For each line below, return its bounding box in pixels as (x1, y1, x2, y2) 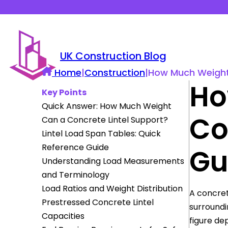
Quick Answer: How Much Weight (42, 100, 172, 112)
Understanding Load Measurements (42, 155, 184, 167)
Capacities (42, 210, 84, 222)
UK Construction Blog (60, 49, 166, 64)
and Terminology (42, 169, 109, 181)
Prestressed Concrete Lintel (42, 196, 154, 208)
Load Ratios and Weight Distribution (42, 183, 183, 194)
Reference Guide (42, 141, 109, 153)
